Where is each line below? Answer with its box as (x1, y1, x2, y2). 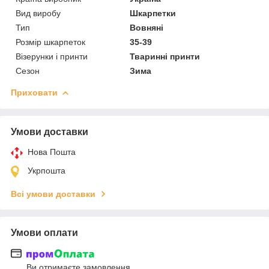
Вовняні (130, 22, 164, 32)
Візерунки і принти (16, 51, 88, 61)
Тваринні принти (130, 51, 201, 61)
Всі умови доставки (11, 189, 95, 199)
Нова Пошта (28, 147, 76, 157)
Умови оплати (11, 227, 78, 238)
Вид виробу (16, 8, 61, 18)
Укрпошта (28, 165, 65, 175)
